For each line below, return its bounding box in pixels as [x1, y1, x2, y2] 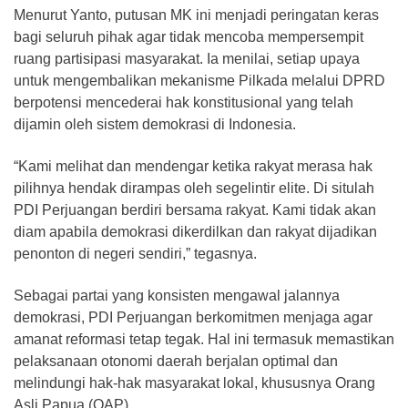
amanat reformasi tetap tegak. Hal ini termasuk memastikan [14, 331, 394, 348]
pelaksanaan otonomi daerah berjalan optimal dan [14, 353, 338, 370]
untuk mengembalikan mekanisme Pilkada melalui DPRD [14, 73, 385, 89]
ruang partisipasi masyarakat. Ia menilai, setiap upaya [14, 51, 360, 67]
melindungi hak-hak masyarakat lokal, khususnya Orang [14, 375, 375, 392]
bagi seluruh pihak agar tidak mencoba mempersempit [14, 29, 363, 46]
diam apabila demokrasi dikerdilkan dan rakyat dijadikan [14, 224, 377, 240]
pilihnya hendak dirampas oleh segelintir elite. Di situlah [14, 180, 374, 197]
